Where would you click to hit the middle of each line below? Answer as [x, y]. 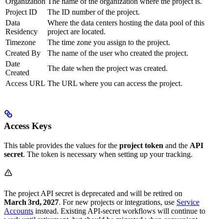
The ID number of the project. [94, 12]
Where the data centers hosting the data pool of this [126, 23]
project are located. [77, 32]
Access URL [25, 84]
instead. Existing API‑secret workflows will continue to [119, 211]
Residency [22, 32]
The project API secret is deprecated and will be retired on [93, 193]
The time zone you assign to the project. [109, 43]
